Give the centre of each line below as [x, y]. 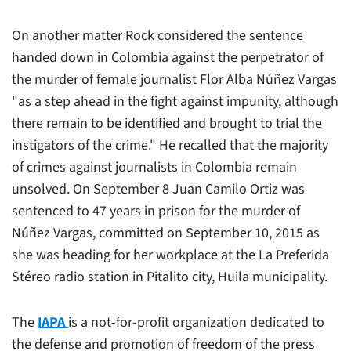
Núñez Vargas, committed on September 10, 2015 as [166, 233]
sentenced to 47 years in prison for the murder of [156, 211]
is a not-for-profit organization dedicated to [196, 322]
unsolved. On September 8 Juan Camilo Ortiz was [158, 189]
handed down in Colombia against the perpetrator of [168, 57]
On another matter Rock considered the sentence [157, 35]
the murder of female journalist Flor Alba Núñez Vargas [174, 79]
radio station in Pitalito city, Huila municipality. [191, 277]
